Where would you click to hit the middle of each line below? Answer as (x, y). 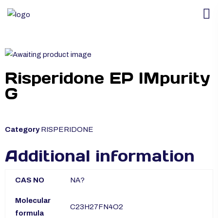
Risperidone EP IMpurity (107, 78)
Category (22, 130)
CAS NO (30, 180)
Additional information (100, 156)
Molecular (33, 201)
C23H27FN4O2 (97, 207)
